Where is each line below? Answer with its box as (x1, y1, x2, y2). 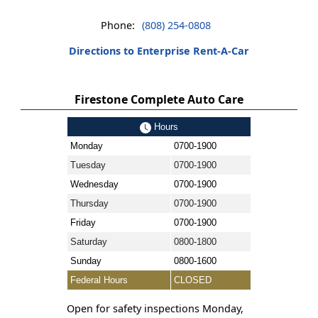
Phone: (100, 18, 135, 32)
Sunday (70, 256, 102, 266)
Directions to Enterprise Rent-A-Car (69, 44, 249, 57)
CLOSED (174, 275, 212, 285)
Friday (70, 217, 96, 228)
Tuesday (70, 160, 106, 170)
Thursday (70, 198, 109, 209)
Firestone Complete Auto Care (75, 92, 243, 107)
